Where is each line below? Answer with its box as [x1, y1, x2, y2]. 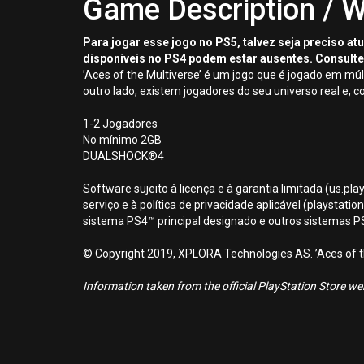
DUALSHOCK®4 [83, 149, 164, 162]
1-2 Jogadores [83, 117, 158, 130]
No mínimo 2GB [83, 133, 162, 146]
